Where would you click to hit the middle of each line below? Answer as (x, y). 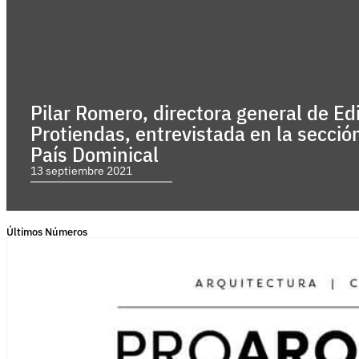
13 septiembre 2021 (81, 171)
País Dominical (95, 154)
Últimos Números (47, 232)
